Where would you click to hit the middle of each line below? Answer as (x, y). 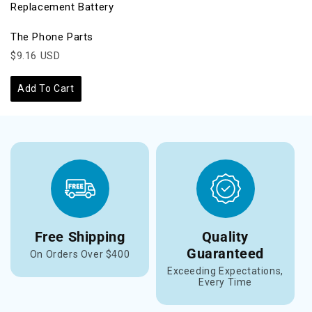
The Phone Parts (52, 37)
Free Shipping (80, 236)
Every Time (225, 282)
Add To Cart (46, 88)
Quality (225, 236)
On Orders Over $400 (80, 254)
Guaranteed (225, 253)
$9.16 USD (36, 55)
